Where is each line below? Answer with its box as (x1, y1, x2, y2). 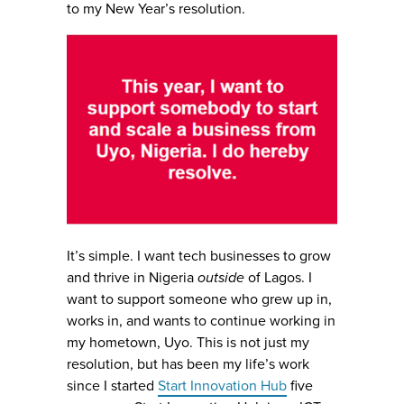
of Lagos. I (244, 269, 312, 288)
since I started (67, 377, 158, 396)
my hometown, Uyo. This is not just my (67, 334, 309, 353)
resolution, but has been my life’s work (67, 355, 309, 374)
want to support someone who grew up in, (67, 290, 332, 309)
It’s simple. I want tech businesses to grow (67, 247, 331, 266)
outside (197, 269, 244, 288)
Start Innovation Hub (158, 377, 287, 396)
